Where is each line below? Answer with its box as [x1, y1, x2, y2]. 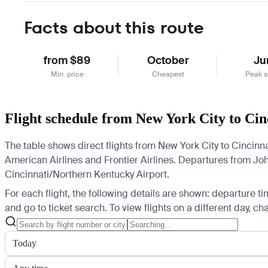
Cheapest [151, 69, 184, 79]
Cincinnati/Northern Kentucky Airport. [5, 167, 169, 181]
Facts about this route [24, 16, 204, 39]
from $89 [44, 53, 91, 68]
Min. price [50, 69, 84, 79]
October [147, 53, 189, 68]
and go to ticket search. [5, 201, 107, 214]
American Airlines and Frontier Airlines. [5, 153, 176, 166]
